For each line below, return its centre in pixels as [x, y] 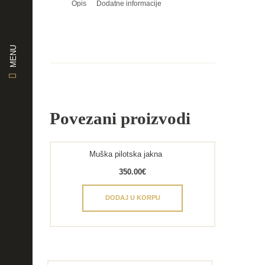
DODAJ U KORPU [132, 198]
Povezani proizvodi [120, 118]
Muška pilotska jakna [126, 154]
